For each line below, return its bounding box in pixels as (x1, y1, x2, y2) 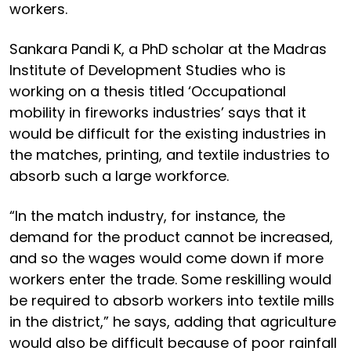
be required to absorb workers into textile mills (9, 290, 335, 310)
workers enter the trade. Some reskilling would (9, 269, 331, 289)
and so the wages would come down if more (9, 248, 324, 268)
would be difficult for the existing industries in (9, 123, 326, 143)
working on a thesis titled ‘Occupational (9, 81, 286, 101)
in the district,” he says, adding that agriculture (9, 311, 336, 331)
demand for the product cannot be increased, (9, 226, 333, 247)
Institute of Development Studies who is (9, 60, 286, 80)
